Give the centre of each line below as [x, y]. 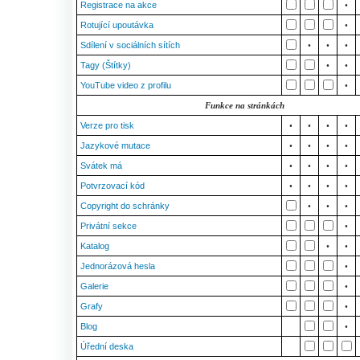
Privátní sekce [108, 226]
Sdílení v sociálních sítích [130, 45]
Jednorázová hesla [118, 266]
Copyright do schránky [125, 206]
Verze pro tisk [107, 125]
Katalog [95, 246]
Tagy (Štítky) [106, 65]
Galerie [94, 286]
